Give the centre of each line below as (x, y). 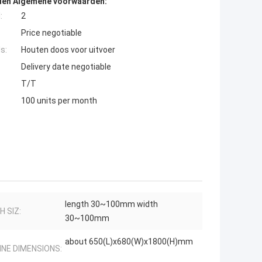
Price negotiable (51, 33)
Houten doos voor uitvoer (68, 50)
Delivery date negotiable (66, 67)
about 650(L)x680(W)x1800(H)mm (129, 242)
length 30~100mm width (111, 204)
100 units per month (59, 101)
